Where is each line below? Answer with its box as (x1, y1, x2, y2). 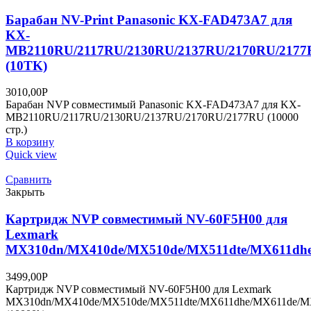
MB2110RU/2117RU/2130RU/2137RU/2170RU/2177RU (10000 (6, 111, 299, 124)
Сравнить (6, 174, 51, 186)
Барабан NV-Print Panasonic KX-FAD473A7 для (6, 12, 292, 27)
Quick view (6, 149, 57, 161)
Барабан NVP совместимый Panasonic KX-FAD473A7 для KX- (6, 99, 301, 111)
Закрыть (6, 186, 44, 199)
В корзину (6, 136, 54, 149)
